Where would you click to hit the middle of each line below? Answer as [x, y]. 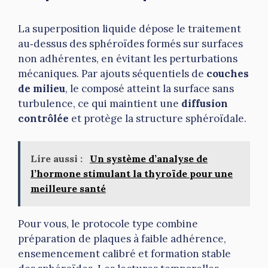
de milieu [42, 88]
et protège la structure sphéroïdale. [158, 118]
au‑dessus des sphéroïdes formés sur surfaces [130, 43]
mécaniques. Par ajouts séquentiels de [112, 73]
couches [228, 73]
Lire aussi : [58, 159]
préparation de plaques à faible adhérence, [122, 239]
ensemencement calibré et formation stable [124, 254]
